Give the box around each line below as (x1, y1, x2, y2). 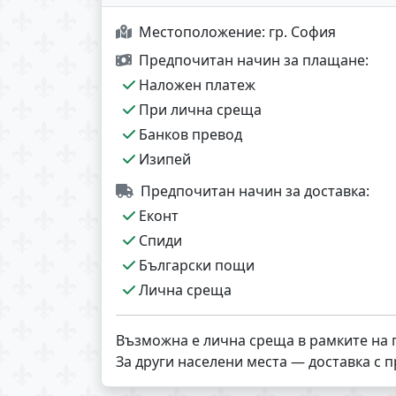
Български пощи (135, 255, 255, 276)
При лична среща (135, 100, 262, 120)
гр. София (269, 22, 336, 42)
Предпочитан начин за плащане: (139, 50, 369, 71)
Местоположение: (139, 22, 269, 42)
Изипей (135, 149, 191, 170)
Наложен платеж (135, 75, 255, 95)
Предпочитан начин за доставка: (141, 181, 369, 202)
